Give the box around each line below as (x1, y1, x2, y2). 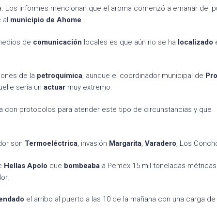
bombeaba (64, 161, 100, 170)
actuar (44, 83, 65, 92)
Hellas (4, 161, 25, 170)
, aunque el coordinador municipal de (82, 71, 205, 80)
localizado (178, 37, 213, 46)
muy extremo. (65, 83, 112, 92)
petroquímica (37, 71, 82, 80)
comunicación (33, 37, 82, 46)
